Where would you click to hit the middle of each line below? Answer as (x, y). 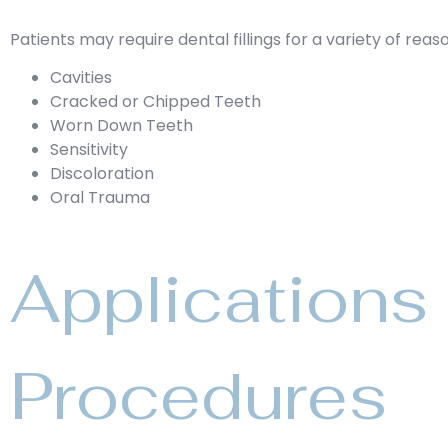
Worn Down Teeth (121, 126)
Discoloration (102, 174)
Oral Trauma (100, 198)
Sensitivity (89, 150)
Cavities (81, 78)
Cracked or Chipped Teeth (155, 102)
